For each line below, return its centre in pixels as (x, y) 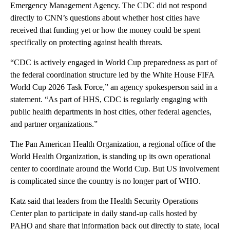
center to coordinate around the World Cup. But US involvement (115, 169)
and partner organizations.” (54, 124)
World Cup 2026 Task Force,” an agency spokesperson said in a (114, 87)
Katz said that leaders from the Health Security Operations (104, 201)
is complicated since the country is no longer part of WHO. (106, 181)
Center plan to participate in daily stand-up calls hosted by (104, 213)
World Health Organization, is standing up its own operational (110, 156)
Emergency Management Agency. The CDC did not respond (109, 5)
